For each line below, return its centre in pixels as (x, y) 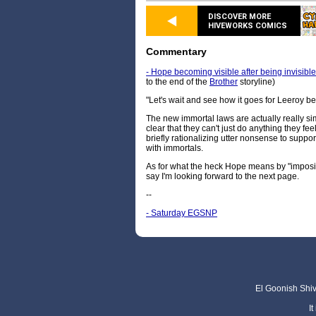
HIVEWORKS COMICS (248, 25)
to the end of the (178, 82)
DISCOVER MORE (239, 16)
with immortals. (175, 148)
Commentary (176, 52)
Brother (224, 82)
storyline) (256, 82)
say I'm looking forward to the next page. (223, 177)
